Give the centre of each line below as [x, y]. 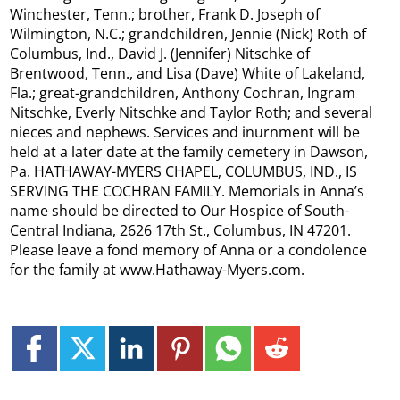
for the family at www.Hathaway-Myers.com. [158, 270]
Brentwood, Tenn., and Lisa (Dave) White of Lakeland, [188, 74]
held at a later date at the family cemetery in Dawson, [189, 152]
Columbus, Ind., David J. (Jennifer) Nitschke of [160, 54]
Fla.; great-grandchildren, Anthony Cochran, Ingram [183, 93]
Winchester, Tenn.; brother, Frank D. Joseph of [165, 15]
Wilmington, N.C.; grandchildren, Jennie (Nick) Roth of [188, 34]
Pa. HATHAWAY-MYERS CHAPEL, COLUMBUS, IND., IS [184, 172]
